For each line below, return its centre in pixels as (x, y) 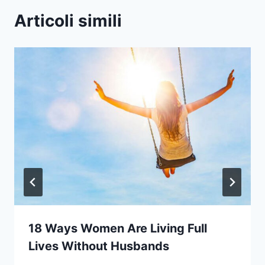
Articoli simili (68, 21)
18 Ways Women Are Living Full (118, 228)
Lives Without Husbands (99, 246)
